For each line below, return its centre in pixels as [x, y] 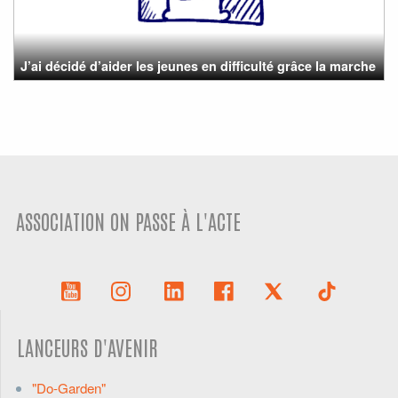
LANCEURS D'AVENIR [88, 347]
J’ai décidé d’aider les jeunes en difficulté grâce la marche [199, 65]
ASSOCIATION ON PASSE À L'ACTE [129, 220]
